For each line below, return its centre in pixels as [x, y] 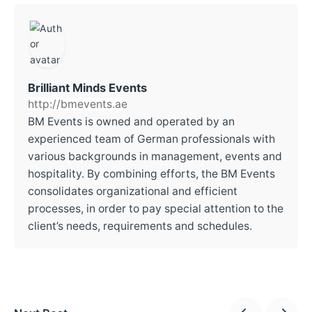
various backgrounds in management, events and [155, 157]
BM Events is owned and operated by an [131, 122]
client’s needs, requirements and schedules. [140, 226]
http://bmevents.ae [78, 104]
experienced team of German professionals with [151, 139]
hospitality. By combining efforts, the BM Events [151, 174]
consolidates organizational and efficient [133, 192]
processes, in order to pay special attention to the [156, 209]
